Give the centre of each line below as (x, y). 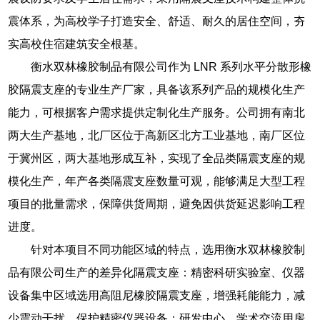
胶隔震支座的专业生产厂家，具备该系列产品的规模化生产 (157, 89)
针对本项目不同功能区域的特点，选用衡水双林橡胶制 (168, 249)
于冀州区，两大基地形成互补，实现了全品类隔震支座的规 (157, 158)
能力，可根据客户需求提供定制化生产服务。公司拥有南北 (157, 112)
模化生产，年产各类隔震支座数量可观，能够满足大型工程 (157, 181)
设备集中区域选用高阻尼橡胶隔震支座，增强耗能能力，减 (157, 295)
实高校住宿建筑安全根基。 (77, 44)
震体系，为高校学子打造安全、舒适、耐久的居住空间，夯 (157, 21)
